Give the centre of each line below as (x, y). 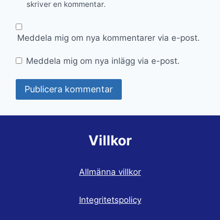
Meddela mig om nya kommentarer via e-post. (109, 38)
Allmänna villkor (110, 172)
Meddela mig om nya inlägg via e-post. (103, 61)
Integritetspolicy (110, 200)
